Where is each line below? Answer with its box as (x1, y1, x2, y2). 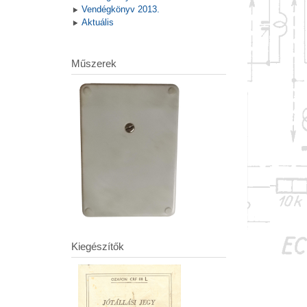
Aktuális (81, 17, 114, 28)
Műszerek (71, 58, 116, 70)
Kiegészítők (71, 241, 124, 253)
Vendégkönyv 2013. (81, 4, 160, 15)
